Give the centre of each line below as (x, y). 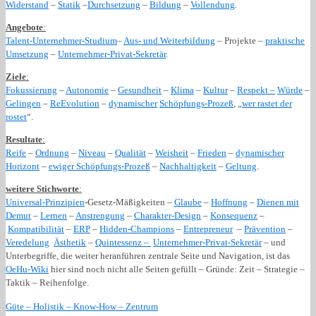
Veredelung (28, 242)
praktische (285, 40)
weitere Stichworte (42, 188)
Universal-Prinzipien (45, 202)
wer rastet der (267, 103)
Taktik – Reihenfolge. (47, 282)
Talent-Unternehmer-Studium (61, 40)
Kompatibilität (36, 229)
